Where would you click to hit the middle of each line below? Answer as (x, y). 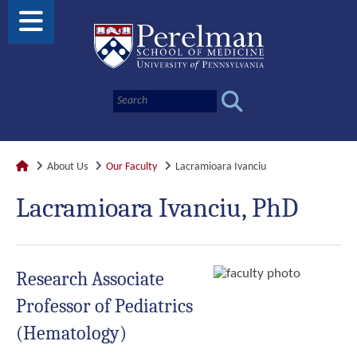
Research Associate (90, 279)
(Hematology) (71, 333)
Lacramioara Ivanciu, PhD (157, 208)
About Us (67, 167)
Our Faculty (131, 167)
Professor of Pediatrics (104, 306)
